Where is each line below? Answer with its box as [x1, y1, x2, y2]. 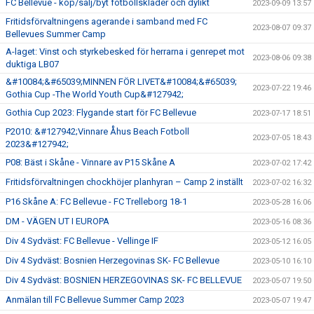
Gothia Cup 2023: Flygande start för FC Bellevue [6, 107, 196, 118]
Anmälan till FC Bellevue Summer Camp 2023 [6, 294, 184, 305]
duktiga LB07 [6, 58, 59, 69]
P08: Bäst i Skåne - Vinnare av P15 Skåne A [6, 156, 175, 168]
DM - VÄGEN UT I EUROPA [6, 215, 109, 226]
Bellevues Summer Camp [6, 28, 106, 39]
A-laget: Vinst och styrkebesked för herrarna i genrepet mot [6, 46, 245, 57]
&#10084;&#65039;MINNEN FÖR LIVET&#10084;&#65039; [6, 76, 237, 87]
